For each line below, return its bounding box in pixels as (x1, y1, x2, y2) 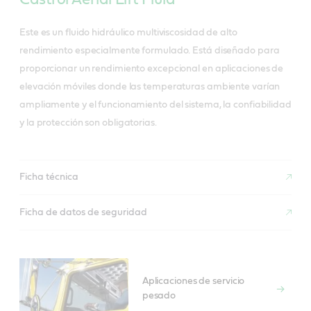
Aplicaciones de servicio (142, 276, 245, 287)
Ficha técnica (19, 171, 78, 182)
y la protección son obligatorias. (19, 118, 157, 128)
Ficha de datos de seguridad (19, 207, 147, 217)
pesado (142, 291, 176, 301)
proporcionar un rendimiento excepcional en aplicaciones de (19, 64, 284, 74)
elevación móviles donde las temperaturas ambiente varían (19, 82, 280, 92)
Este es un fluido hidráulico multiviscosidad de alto (19, 28, 237, 38)
